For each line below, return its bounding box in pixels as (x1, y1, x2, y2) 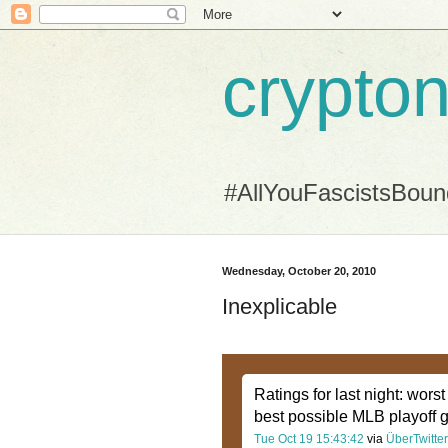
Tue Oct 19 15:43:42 (254, 431, 367, 446)
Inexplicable (222, 293, 337, 319)
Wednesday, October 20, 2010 (222, 265, 376, 277)
